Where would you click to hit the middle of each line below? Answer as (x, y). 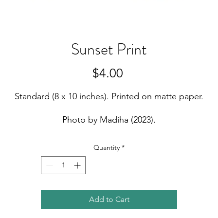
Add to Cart (109, 199)
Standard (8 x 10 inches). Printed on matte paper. (109, 96)
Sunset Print (109, 49)
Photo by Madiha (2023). (109, 120)
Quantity (107, 147)
